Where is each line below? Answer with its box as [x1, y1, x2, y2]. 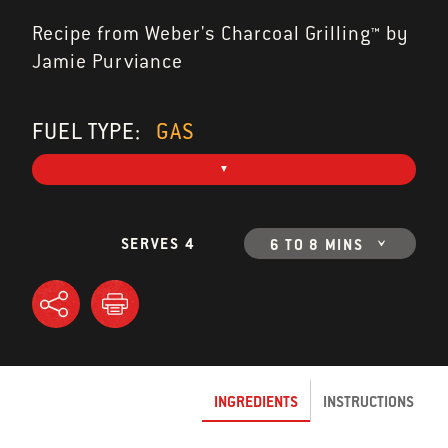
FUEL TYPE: [32, 117, 146, 146]
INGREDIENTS [214, 391, 298, 411]
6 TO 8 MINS [269, 235, 364, 255]
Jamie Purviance [32, 49, 183, 75]
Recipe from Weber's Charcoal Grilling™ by [32, 21, 409, 47]
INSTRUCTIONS [323, 391, 414, 411]
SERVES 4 [120, 234, 196, 254]
